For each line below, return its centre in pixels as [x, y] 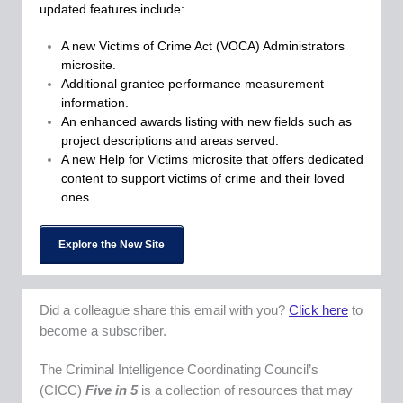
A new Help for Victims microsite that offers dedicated [212, 159]
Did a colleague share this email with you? [164, 310]
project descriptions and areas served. [170, 140]
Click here [318, 310]
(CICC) [63, 390]
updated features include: [112, 9]
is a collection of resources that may [245, 390]
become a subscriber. [103, 331]
